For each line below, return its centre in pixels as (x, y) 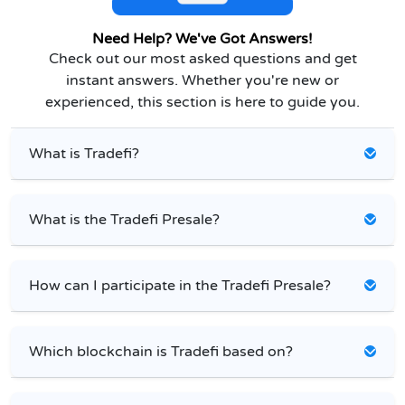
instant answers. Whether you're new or (202, 80)
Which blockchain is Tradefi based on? (161, 351)
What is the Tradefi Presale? (124, 219)
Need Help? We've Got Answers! (202, 38)
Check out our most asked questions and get (202, 58)
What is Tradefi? (84, 153)
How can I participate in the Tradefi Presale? (180, 285)
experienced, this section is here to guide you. (202, 102)
